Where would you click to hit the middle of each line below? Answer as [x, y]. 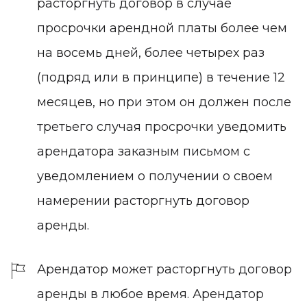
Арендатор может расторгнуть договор [164, 269]
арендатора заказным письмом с [144, 151]
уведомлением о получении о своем [155, 176]
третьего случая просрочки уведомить [162, 126]
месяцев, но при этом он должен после [164, 102]
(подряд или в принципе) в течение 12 [161, 77]
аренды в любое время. [113, 294]
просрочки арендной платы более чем [162, 28]
